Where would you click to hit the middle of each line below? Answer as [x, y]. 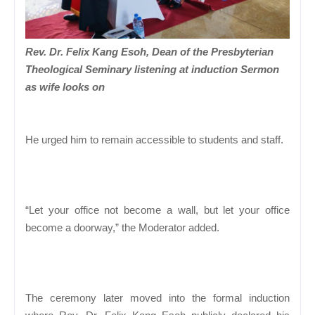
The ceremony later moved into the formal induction [157, 297]
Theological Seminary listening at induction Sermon [152, 69]
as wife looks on [65, 86]
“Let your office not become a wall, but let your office [157, 210]
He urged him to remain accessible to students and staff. [154, 139]
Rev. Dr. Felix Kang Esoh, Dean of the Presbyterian [149, 51]
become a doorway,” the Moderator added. [122, 227]
